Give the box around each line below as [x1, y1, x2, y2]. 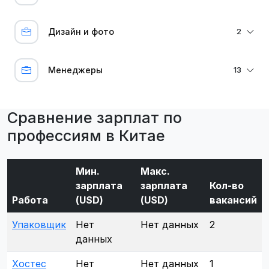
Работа [12, 193, 48, 206]
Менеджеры [48, 64, 103, 75]
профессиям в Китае [7, 126, 165, 145]
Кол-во [210, 179, 244, 192]
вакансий [210, 193, 257, 206]
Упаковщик [12, 218, 66, 231]
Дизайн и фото [48, 26, 114, 37]
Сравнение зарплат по [7, 108, 182, 127]
